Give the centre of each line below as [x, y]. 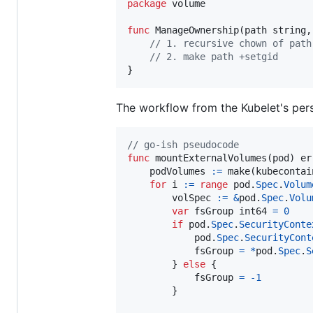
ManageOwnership [197, 30]
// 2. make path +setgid [214, 56]
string [289, 30]
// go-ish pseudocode [183, 144]
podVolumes [177, 171]
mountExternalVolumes [211, 158]
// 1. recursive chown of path [231, 43]
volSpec [191, 197]
